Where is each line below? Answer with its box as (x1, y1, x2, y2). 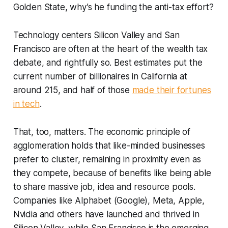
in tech (13, 98, 40, 109)
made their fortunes (132, 84, 211, 95)
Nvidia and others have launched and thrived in (13, 209, 199, 219)
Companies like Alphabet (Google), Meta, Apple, (13, 195, 205, 206)
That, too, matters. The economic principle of (13, 126, 191, 137)
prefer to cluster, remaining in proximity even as (13, 154, 201, 164)
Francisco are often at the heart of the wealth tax (13, 43, 208, 54)
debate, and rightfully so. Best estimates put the (13, 57, 203, 68)
